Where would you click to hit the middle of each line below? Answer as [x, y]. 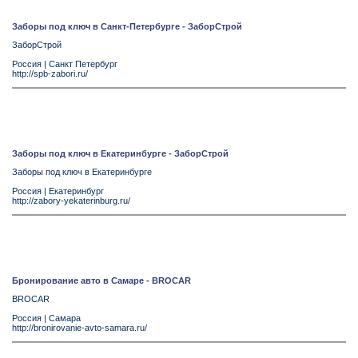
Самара [65, 318]
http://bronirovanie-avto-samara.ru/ [80, 328]
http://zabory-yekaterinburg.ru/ [71, 201]
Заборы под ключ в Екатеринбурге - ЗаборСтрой [120, 153]
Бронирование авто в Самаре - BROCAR [101, 280]
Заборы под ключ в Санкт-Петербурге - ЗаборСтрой [127, 26]
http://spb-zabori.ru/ [50, 74]
